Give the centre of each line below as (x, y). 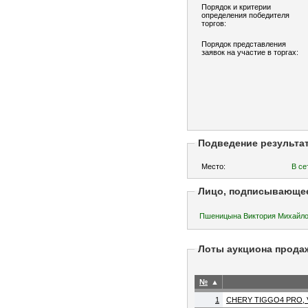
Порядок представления (244, 44)
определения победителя (245, 15)
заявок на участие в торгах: (250, 52)
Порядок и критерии (236, 7)
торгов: (214, 23)
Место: (213, 166)
